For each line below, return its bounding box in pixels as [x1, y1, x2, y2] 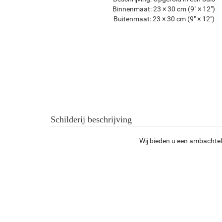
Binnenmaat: [112, 4, 152, 13]
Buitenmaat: [113, 14, 151, 23]
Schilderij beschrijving [51, 114, 132, 124]
